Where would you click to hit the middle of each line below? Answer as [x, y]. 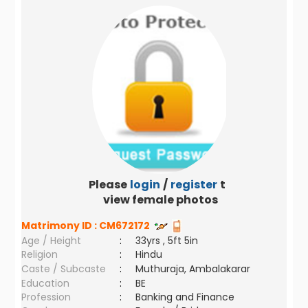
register [194, 185]
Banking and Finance [185, 297]
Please [108, 185]
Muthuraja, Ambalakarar [193, 269]
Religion [40, 254]
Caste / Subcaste [64, 269]
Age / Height [52, 241]
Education [46, 283]
